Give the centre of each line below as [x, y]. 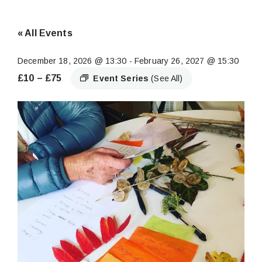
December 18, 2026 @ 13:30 [72, 61]
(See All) [167, 78]
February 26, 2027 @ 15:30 [187, 61]
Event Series [122, 78]
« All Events [45, 33]
